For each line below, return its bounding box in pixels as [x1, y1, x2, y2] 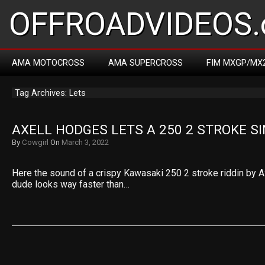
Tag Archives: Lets [15, 88, 86, 98]
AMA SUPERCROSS [108, 57, 183, 68]
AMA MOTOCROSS [12, 57, 85, 68]
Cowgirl [22, 138, 49, 147]
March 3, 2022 [62, 138, 109, 147]
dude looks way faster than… [12, 179, 130, 190]
